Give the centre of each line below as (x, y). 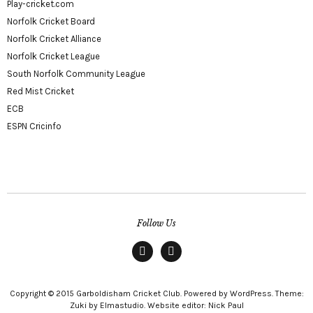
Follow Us (156, 223)
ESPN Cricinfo (34, 126)
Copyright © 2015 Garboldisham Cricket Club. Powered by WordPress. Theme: (156, 293)
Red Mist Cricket (41, 91)
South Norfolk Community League (76, 73)
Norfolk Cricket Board (51, 21)
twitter (181, 267)
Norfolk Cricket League (53, 56)
